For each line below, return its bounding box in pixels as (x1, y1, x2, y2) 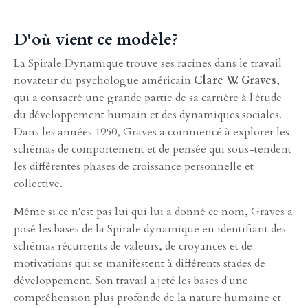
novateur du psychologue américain (14, 72, 194, 88)
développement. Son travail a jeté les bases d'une (14, 272, 248, 288)
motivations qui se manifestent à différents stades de (14, 255, 265, 271)
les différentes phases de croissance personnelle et (14, 158, 254, 174)
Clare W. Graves (194, 72, 276, 88)
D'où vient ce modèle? (14, 27, 178, 51)
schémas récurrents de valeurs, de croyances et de (14, 238, 252, 254)
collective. (14, 175, 63, 191)
